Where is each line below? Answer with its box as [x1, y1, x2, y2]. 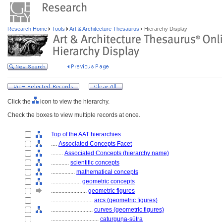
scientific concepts [70, 159, 119, 166]
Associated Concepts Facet [58, 140, 132, 147]
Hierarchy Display [143, 26, 187, 32]
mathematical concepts [76, 168, 138, 175]
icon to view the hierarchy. [39, 98, 110, 105]
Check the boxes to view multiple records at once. [7, 111, 140, 118]
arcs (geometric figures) [94, 197, 158, 204]
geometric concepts [82, 178, 135, 185]
